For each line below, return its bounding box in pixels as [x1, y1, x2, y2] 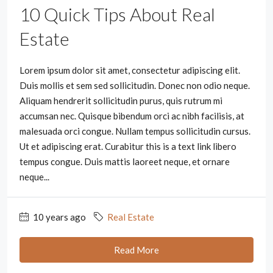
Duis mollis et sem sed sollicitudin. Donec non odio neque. [19, 79, 250, 91]
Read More [114, 244, 159, 255]
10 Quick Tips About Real [19, 2, 215, 25]
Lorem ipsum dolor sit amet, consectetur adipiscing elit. [19, 64, 240, 76]
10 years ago [31, 211, 86, 222]
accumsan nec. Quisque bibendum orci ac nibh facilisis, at [19, 110, 244, 121]
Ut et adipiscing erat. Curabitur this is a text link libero [19, 140, 236, 152]
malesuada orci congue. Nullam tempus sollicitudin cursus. [19, 125, 250, 136]
